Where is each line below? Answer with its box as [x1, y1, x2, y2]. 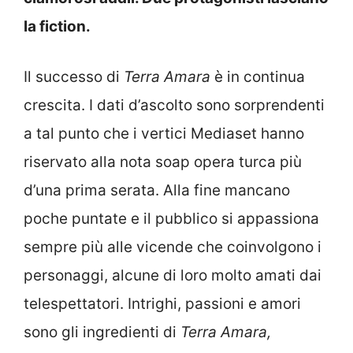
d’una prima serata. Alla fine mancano [24, 181, 290, 199]
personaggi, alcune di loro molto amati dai [24, 266, 321, 284]
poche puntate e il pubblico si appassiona [24, 210, 319, 228]
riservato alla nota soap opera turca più [24, 153, 302, 171]
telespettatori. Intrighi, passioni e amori [24, 295, 301, 313]
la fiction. [24, 17, 91, 35]
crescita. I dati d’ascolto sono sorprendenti [24, 96, 325, 114]
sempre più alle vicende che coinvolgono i [24, 238, 321, 256]
